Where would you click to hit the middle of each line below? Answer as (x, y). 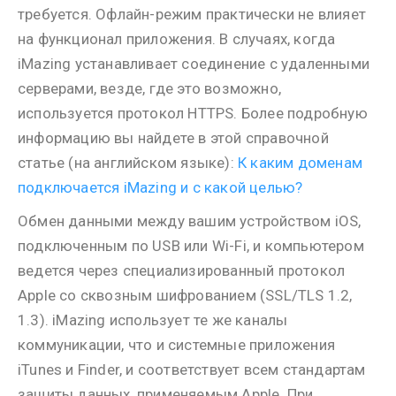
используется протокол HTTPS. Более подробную (193, 113)
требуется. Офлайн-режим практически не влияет (192, 14)
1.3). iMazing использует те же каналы (153, 320)
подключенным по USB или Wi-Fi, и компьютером (191, 246)
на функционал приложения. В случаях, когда (177, 39)
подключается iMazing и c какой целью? (160, 187)
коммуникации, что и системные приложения (176, 345)
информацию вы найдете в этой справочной (173, 138)
